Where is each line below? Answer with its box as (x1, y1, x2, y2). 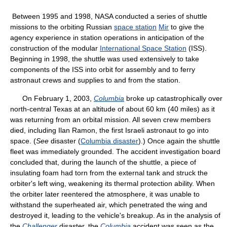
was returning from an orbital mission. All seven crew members (10, 116, 211, 124)
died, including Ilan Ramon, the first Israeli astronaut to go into (10, 126, 209, 134)
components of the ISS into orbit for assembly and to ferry (10, 65, 195, 73)
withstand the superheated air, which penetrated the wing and (10, 201, 207, 209)
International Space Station (100, 44, 186, 52)
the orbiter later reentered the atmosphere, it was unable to (10, 190, 200, 198)
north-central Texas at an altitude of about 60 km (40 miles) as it (10, 105, 215, 113)
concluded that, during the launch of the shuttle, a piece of (10, 158, 196, 166)
